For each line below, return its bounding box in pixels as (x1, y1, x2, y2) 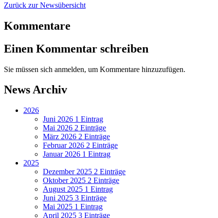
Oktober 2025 (43, 176, 88, 185)
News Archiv (4, 83, 67, 96)
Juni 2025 (43, 194, 75, 202)
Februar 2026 (43, 141, 86, 150)
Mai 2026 (43, 124, 74, 132)
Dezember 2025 (43, 167, 94, 176)
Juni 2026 (43, 115, 75, 124)
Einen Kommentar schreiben (4, 42, 148, 55)
